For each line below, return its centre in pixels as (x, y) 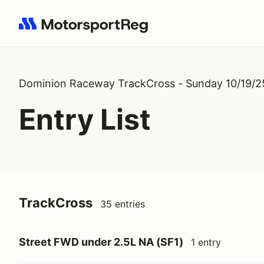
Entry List (85, 119)
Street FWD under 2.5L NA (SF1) (101, 242)
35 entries (123, 204)
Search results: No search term (87, 30)
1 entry (206, 242)
